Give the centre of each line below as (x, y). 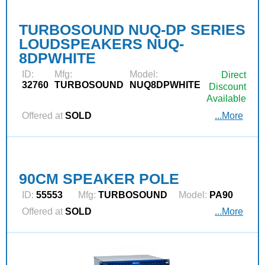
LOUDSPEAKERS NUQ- (101, 43)
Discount (227, 86)
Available (226, 98)
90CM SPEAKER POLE (99, 178)
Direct (234, 75)
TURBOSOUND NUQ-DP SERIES (132, 29)
